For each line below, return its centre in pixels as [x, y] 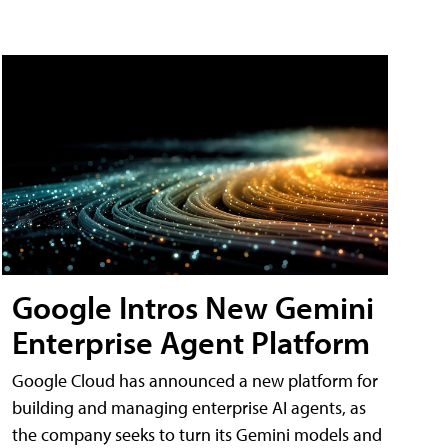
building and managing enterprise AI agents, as [189, 408]
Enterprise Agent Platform [191, 342]
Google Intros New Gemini [193, 307]
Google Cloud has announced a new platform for [195, 381]
